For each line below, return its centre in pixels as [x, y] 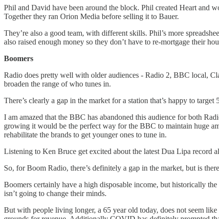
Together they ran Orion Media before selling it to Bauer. [91, 16]
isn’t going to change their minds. [55, 193]
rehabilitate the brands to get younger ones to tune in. [85, 134]
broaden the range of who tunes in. [57, 84]
